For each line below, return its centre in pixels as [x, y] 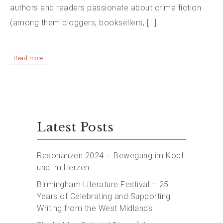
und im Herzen [63, 167]
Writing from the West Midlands [95, 208]
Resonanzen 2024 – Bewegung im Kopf [110, 156]
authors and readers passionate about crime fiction [106, 8]
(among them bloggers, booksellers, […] [83, 23]
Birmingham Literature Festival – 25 [103, 184]
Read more [28, 58]
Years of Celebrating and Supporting [104, 196]
